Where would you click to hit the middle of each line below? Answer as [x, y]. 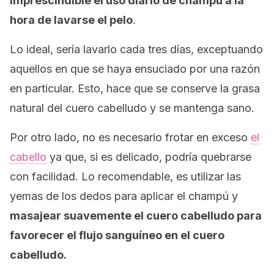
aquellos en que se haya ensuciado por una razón [135, 69]
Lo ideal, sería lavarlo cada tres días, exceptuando [136, 49]
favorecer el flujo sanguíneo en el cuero [117, 235]
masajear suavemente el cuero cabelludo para [136, 216]
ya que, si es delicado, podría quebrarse [149, 157]
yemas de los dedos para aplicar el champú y [124, 196]
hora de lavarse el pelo [71, 20]
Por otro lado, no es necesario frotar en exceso [130, 137]
